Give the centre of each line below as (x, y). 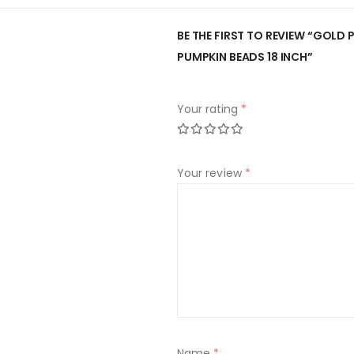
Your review (211, 173)
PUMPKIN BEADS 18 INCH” (245, 57)
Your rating (209, 109)
